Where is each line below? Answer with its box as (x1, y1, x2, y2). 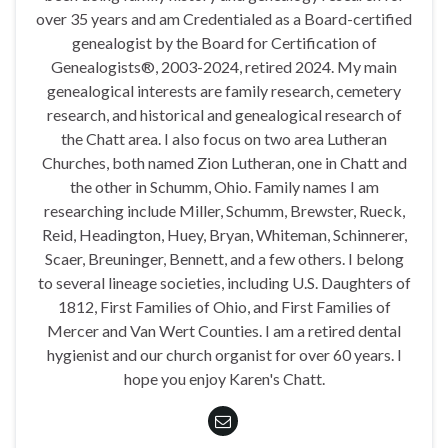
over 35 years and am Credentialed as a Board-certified (36, 8, 412, 28)
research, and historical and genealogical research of (46, 104, 402, 124)
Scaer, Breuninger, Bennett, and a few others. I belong (44, 248, 404, 268)
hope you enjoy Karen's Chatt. (123, 368, 325, 388)
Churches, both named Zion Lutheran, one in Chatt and (41, 152, 407, 172)
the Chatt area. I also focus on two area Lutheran (61, 128, 387, 148)
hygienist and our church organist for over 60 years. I (46, 344, 402, 364)
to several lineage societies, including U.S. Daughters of (37, 272, 411, 292)
